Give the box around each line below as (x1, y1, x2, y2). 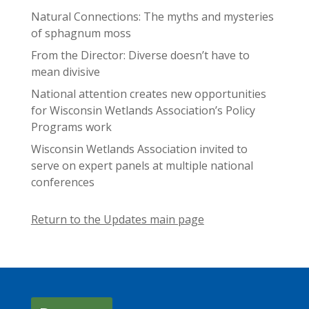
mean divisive (30, 64, 100, 80)
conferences (30, 175, 94, 190)
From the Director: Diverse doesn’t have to (30, 48, 250, 63)
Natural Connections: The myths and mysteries (30, 9, 274, 25)
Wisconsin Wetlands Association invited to (30, 141, 248, 157)
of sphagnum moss (30, 26, 131, 41)
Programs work (30, 119, 112, 135)
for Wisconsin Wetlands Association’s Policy (30, 103, 255, 119)
